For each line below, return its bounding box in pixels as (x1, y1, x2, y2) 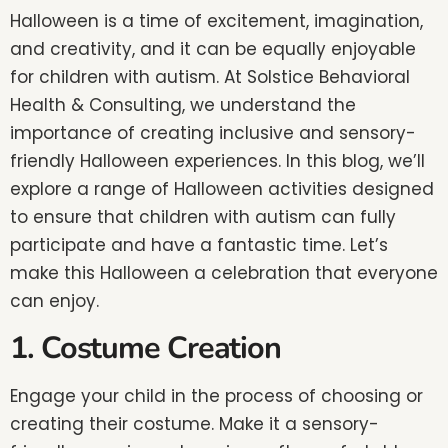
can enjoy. (10, 289, 99, 314)
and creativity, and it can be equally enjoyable (10, 37, 416, 62)
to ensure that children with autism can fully (10, 205, 396, 230)
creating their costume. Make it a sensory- (10, 411, 379, 436)
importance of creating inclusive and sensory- (10, 121, 416, 146)
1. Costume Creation (10, 326, 282, 369)
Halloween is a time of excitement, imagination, (10, 9, 423, 34)
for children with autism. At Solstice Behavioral (10, 65, 410, 90)
